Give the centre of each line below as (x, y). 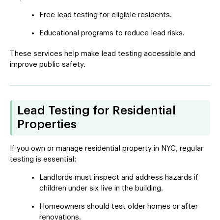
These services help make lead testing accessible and (103, 54)
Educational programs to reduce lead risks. (112, 33)
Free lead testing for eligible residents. (106, 15)
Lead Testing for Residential (96, 111)
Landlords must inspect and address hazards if (119, 178)
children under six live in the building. (101, 188)
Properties (47, 125)
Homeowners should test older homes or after (119, 206)
